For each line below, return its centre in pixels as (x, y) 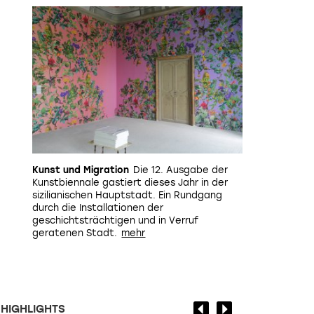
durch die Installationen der (98, 208)
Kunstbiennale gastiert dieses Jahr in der (130, 183)
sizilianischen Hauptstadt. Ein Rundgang (127, 195)
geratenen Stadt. (75, 233)
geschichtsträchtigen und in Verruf (115, 220)
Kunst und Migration (81, 170)
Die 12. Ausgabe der (181, 170)
